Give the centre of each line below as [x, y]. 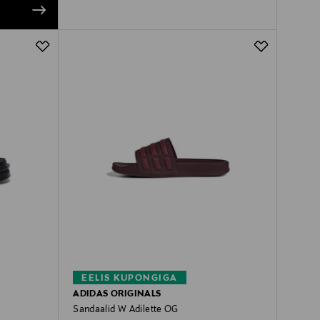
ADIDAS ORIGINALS [117, 294]
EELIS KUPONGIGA [130, 278]
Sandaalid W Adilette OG [126, 310]
